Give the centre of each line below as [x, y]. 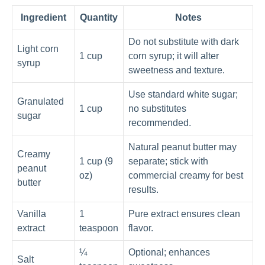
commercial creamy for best [186, 176]
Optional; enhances [169, 253]
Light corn [38, 49]
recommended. [160, 123]
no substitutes [157, 109]
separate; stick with [168, 161]
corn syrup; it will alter [174, 56]
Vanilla [32, 214]
